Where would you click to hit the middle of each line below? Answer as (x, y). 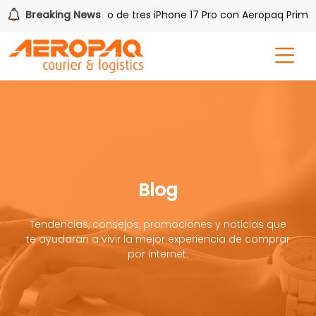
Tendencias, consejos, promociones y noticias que (158, 224)
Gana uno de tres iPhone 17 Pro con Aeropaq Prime (177, 15)
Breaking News (62, 15)
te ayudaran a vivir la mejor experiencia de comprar (158, 239)
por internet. (158, 254)
